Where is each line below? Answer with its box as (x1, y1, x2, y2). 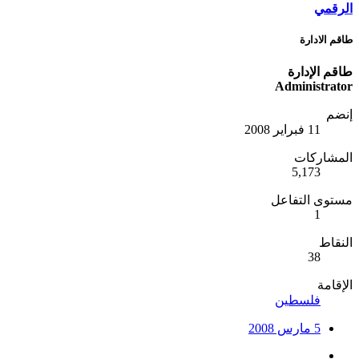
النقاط (319, 235, 353, 249)
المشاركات (294, 150, 353, 164)
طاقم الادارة (300, 33, 353, 46)
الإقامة (317, 277, 353, 292)
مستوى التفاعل (271, 192, 353, 207)
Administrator (275, 79, 353, 93)
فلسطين (275, 292, 321, 307)
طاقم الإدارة (288, 64, 353, 79)
